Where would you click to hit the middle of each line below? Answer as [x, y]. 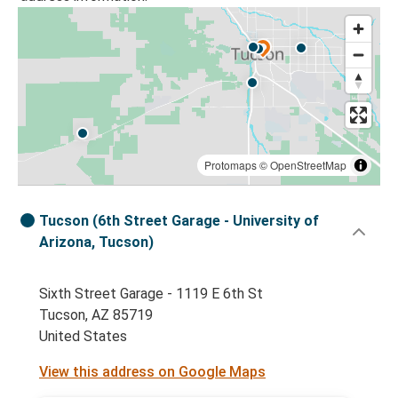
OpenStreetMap [308, 165]
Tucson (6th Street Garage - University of [179, 221]
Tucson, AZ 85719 [96, 315]
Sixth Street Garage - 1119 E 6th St [151, 294]
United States [83, 337]
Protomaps [231, 165]
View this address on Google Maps [152, 372]
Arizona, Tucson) [96, 243]
